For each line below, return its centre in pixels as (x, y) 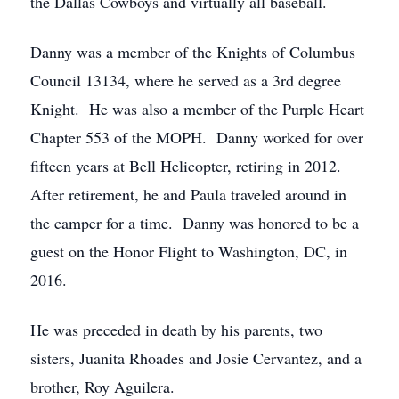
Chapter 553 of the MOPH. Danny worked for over (197, 137)
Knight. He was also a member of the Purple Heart (197, 109)
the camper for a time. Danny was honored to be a (195, 223)
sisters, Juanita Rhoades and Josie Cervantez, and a (196, 358)
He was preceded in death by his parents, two (176, 330)
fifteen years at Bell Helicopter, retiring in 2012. (188, 166)
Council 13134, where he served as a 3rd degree (186, 80)
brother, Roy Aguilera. (102, 387)
